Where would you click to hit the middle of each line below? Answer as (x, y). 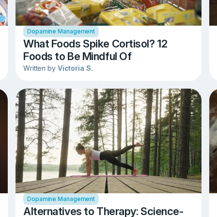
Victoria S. (75, 68)
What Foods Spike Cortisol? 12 (95, 44)
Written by (40, 68)
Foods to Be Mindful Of (77, 56)
